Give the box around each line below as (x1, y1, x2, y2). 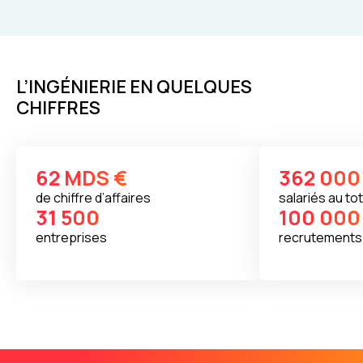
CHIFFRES (16, 95, 100, 120)
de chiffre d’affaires (36, 188, 151, 207)
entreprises (36, 228, 107, 246)
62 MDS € (36, 163, 127, 192)
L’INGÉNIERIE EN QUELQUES (16, 74, 252, 99)
